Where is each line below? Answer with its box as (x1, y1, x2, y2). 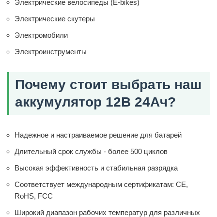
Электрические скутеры (15, 15, 95, 23)
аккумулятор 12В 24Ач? (15, 94, 176, 110)
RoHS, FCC (15, 192, 53, 201)
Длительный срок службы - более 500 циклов (15, 147, 168, 156)
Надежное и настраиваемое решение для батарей (15, 131, 182, 139)
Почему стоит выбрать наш (15, 77, 201, 93)
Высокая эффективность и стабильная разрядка (15, 164, 178, 172)
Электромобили (15, 31, 68, 40)
